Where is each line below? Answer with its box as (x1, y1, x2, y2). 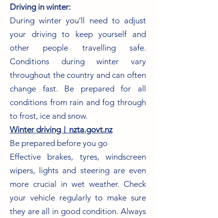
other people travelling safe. (10, 42, 146, 53)
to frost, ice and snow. (10, 110, 88, 121)
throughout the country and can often (10, 70, 146, 80)
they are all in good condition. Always (10, 206, 146, 216)
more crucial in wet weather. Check (10, 179, 146, 189)
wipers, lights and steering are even (10, 165, 146, 175)
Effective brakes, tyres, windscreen (10, 151, 146, 162)
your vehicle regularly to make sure (10, 192, 146, 202)
